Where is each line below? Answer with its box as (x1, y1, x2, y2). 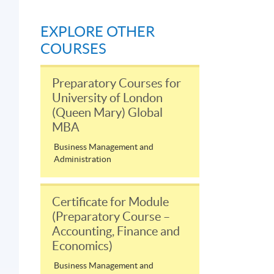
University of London (52, 91, 163, 105)
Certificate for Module (52, 194, 169, 209)
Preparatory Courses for (52, 76, 181, 90)
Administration (54, 154, 111, 164)
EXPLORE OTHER (40, 23, 155, 40)
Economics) (52, 239, 113, 253)
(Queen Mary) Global (52, 105, 163, 119)
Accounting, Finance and (52, 224, 180, 238)
